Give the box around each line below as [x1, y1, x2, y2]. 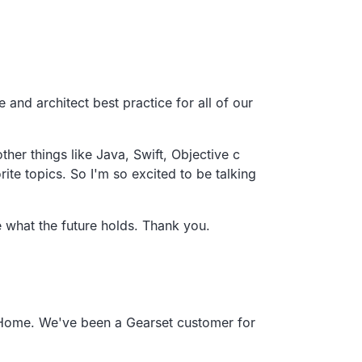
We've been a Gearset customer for [39, 314, 255, 330]
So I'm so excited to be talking [70, 165, 256, 182]
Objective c [171, 145, 240, 162]
